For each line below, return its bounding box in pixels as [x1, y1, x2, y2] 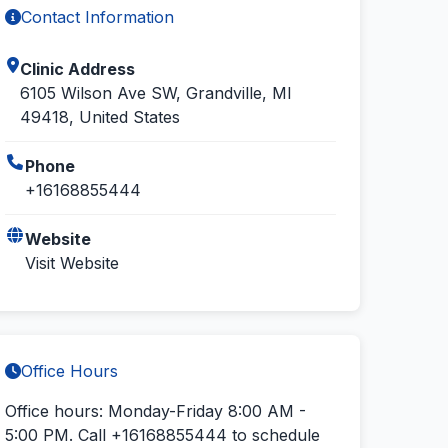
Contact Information [21, 7, 175, 27]
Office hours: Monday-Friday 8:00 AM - [5, 401, 307, 421]
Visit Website [25, 253, 120, 273]
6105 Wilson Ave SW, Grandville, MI [19, 83, 292, 103]
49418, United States [19, 107, 180, 127]
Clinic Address [19, 59, 135, 79]
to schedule [227, 425, 321, 445]
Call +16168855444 [78, 425, 228, 445]
